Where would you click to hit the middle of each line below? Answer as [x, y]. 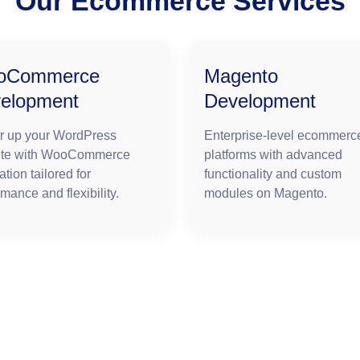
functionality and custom [273, 174]
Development [260, 101]
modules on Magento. [266, 194]
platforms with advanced [273, 155]
